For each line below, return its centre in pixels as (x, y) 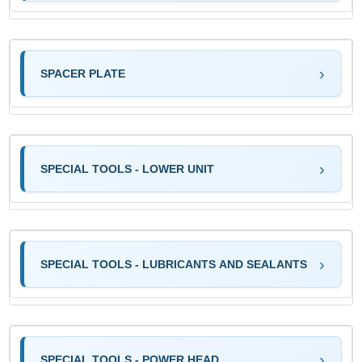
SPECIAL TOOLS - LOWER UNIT (128, 168)
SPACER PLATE (83, 73)
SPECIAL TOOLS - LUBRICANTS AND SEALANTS (174, 264)
